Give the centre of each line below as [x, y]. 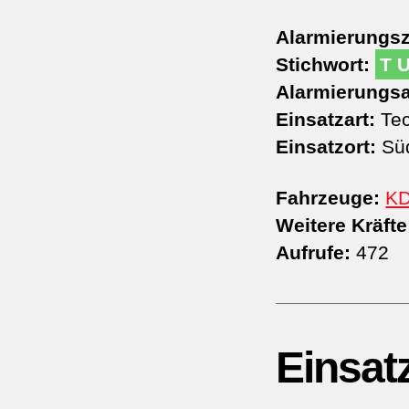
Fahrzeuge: [328, 198]
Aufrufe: [314, 253]
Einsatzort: [326, 147]
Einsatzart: [326, 120]
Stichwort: [323, 65]
